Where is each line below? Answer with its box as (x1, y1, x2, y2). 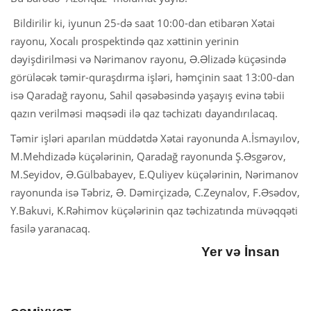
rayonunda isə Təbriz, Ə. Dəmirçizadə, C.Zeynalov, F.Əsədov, (10, 185, 300, 199)
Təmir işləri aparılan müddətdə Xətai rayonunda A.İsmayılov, (10, 131, 300, 145)
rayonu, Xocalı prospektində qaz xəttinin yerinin (10, 33, 239, 48)
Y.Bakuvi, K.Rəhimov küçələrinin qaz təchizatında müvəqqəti (10, 203, 298, 217)
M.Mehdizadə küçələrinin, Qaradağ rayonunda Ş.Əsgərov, (10, 149, 286, 163)
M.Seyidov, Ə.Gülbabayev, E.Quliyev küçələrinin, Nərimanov (10, 167, 299, 181)
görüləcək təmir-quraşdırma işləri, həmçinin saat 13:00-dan (10, 69, 294, 84)
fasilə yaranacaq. (10, 221, 90, 235)
